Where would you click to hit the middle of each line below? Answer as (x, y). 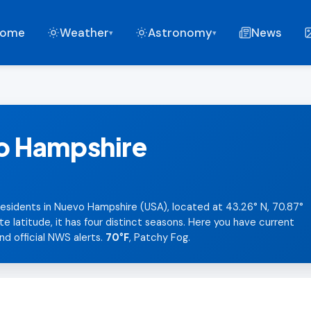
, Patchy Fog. (160, 237)
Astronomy (180, 33)
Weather (84, 33)
